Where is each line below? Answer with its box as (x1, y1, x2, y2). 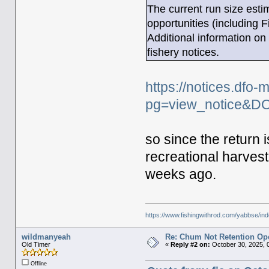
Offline (28, 261, 47, 267)
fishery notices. (147, 46, 220, 59)
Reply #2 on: (170, 241, 210, 249)
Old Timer (21, 241, 50, 249)
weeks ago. (145, 167, 217, 183)
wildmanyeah (21, 232, 71, 242)
